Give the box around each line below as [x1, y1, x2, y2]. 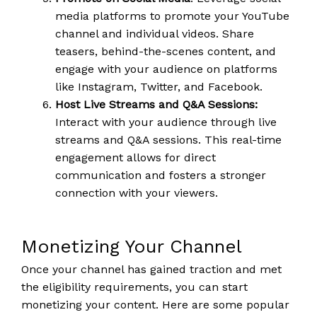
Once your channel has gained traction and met [21, 262, 282, 276]
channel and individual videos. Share [55, 26, 254, 40]
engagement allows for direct [55, 150, 216, 164]
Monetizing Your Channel [21, 235, 242, 257]
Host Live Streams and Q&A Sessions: [55, 97, 258, 111]
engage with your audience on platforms [55, 62, 277, 76]
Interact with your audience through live [55, 115, 277, 129]
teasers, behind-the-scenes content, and [55, 44, 276, 58]
